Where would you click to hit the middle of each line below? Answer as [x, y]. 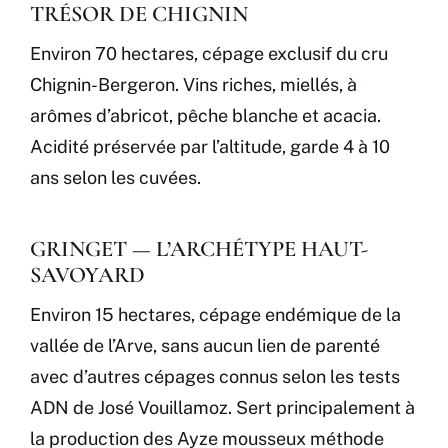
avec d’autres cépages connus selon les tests [215, 376]
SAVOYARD [87, 274]
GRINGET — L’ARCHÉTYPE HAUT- [199, 248]
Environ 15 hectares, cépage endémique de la [215, 314]
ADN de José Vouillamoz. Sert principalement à [222, 407]
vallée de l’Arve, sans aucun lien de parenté [205, 345]
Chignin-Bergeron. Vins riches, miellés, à [193, 84]
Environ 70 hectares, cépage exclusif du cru [209, 53]
